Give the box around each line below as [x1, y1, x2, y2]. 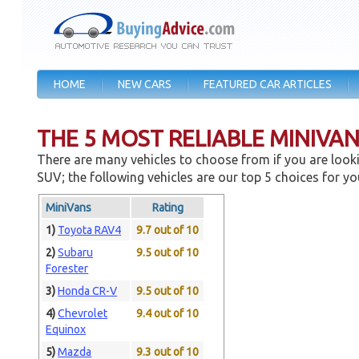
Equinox [46, 323, 87, 336]
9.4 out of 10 [136, 307, 200, 320]
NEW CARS [118, 78, 172, 91]
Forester [46, 262, 89, 275]
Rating [151, 201, 184, 214]
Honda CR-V [58, 284, 118, 297]
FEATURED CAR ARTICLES [204, 78, 333, 91]
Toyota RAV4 [58, 224, 122, 236]
